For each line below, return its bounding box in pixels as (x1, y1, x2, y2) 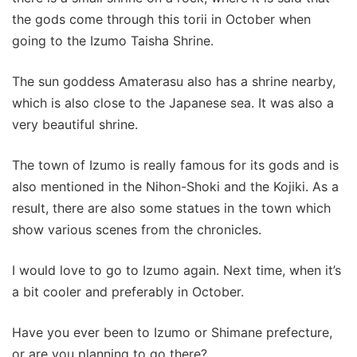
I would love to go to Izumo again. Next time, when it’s (12, 262, 341, 279)
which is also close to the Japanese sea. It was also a (12, 95, 334, 112)
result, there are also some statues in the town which (12, 200, 331, 217)
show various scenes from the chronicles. (12, 222, 261, 238)
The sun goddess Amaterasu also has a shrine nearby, (12, 73, 335, 90)
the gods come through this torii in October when (12, 11, 311, 28)
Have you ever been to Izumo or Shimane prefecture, (12, 324, 332, 341)
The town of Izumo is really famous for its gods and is (12, 157, 339, 174)
